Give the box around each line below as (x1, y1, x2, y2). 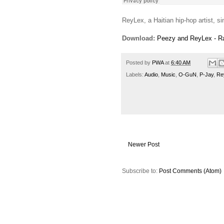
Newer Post (128, 141, 159, 148)
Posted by (126, 59, 152, 65)
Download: (122, 34, 155, 42)
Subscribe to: (122, 167, 159, 175)
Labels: (126, 71, 144, 78)
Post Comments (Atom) (159, 167, 221, 175)
